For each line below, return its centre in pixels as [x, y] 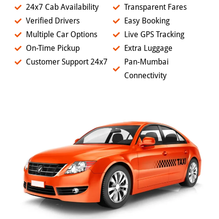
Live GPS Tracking [154, 35]
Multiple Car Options [61, 35]
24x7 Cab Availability [62, 7]
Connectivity [145, 76]
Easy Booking [147, 21]
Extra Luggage [148, 48]
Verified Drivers [53, 21]
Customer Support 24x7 [66, 62]
